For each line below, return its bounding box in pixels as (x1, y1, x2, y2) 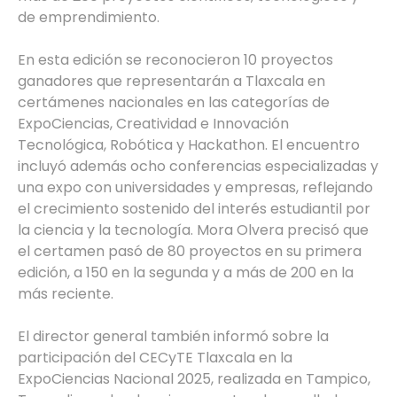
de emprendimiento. (18, 6, 160, 27)
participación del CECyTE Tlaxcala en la (18, 346, 292, 368)
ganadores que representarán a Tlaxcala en (18, 70, 325, 91)
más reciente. (18, 283, 113, 304)
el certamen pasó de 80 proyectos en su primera (18, 240, 362, 261)
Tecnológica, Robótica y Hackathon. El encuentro (18, 134, 360, 155)
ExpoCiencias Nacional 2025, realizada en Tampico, (18, 368, 370, 389)
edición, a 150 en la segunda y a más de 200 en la (18, 261, 354, 283)
